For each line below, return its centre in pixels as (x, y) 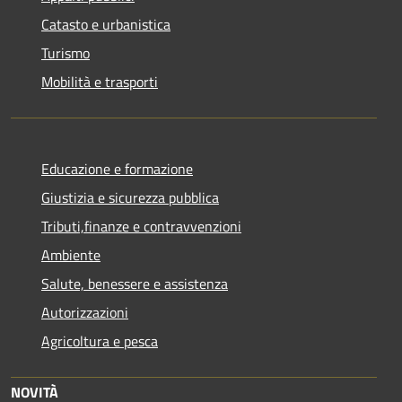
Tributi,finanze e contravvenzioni (141, 226)
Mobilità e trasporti (100, 81)
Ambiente (71, 254)
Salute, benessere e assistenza (135, 283)
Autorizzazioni (85, 312)
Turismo (66, 52)
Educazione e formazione (117, 168)
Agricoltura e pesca (100, 341)
